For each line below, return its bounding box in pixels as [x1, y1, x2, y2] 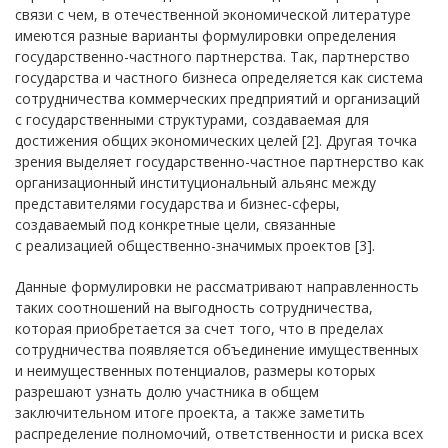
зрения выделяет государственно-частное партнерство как [15, 152, 424, 171]
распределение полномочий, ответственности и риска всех [15, 424, 423, 443]
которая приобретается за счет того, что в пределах [15, 319, 383, 338]
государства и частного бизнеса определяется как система [15, 68, 423, 87]
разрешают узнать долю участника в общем [15, 382, 319, 401]
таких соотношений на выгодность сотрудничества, [15, 298, 373, 317]
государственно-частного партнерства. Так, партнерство [15, 47, 410, 66]
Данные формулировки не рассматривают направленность [15, 277, 419, 296]
